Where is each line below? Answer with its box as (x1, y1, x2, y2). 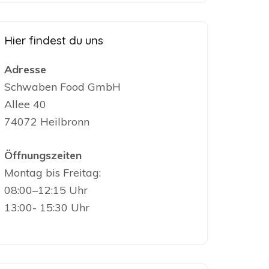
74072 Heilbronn (4, 115, 90, 128)
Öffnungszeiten (4, 148, 82, 162)
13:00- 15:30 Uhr (4, 201, 90, 214)
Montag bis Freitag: (4, 166, 101, 180)
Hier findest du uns (4, 33, 104, 47)
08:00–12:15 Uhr (4, 183, 88, 197)
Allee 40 (4, 97, 47, 111)
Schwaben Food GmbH (4, 80, 121, 94)
